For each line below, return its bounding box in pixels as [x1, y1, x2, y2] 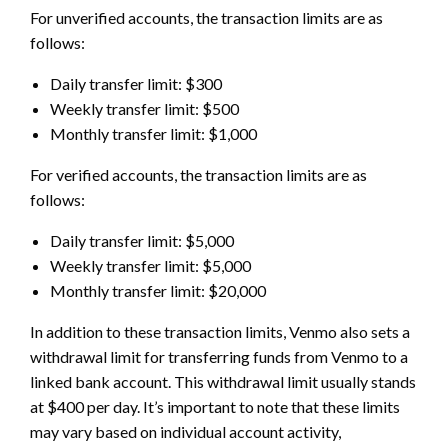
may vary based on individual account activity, [30, 422, 341, 442]
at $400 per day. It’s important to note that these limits [30, 397, 400, 417]
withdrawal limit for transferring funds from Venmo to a [30, 347, 408, 367]
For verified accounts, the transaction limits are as [30, 165, 367, 185]
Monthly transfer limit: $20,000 [50, 281, 266, 301]
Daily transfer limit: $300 [50, 74, 222, 94]
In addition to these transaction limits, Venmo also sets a [30, 322, 410, 342]
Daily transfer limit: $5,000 [50, 231, 234, 251]
